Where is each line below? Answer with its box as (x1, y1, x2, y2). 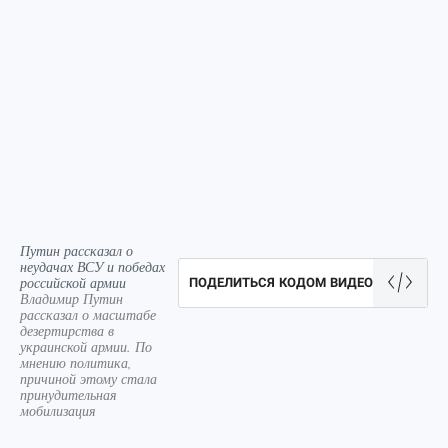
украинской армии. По (20, 337, 152, 356)
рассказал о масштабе (20, 305, 156, 324)
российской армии (20, 273, 126, 292)
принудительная (20, 385, 117, 404)
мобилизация (20, 401, 96, 420)
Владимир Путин (20, 289, 123, 308)
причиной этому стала (20, 369, 157, 388)
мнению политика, (20, 353, 132, 372)
